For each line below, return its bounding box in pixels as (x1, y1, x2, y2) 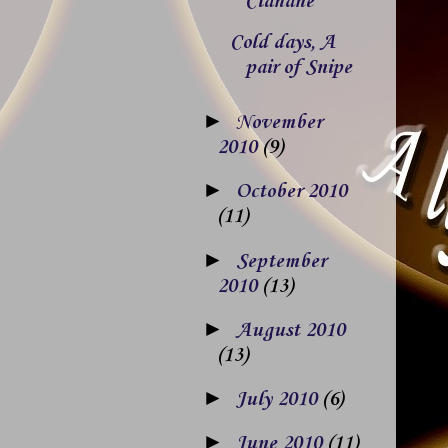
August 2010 (235, 318, 345, 343)
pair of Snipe (244, 56, 352, 81)
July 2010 (235, 387, 322, 412)
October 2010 (235, 180, 347, 205)
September (235, 249, 326, 274)
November (235, 111, 322, 136)
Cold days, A (229, 31, 335, 56)
